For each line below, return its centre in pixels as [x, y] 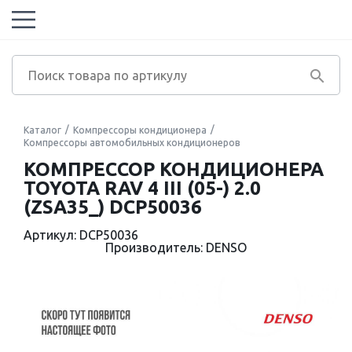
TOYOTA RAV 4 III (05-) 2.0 [142, 188]
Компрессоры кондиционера [140, 130]
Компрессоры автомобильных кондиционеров [132, 143]
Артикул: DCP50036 [81, 235]
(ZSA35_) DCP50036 [113, 207]
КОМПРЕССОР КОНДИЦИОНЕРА [174, 169]
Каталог [42, 130]
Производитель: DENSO [176, 247]
